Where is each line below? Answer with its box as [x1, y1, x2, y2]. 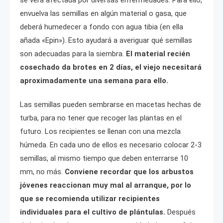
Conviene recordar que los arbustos [65, 167, 194, 176]
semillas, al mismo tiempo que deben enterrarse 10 [20, 153, 188, 163]
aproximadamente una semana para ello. [20, 76, 168, 85]
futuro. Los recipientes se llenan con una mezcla [20, 126, 181, 136]
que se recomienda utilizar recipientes [20, 194, 160, 203]
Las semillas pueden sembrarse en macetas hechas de [20, 100, 201, 109]
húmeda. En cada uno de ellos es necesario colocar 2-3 [20, 140, 202, 149]
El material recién [124, 49, 190, 58]
